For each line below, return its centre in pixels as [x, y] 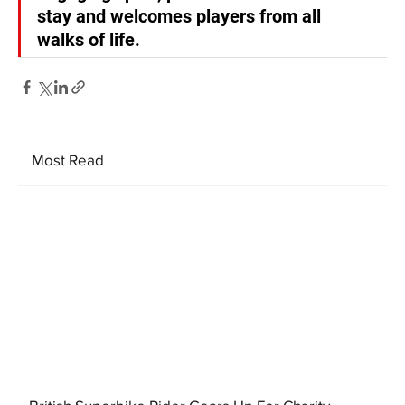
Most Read [68, 160]
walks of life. [89, 39]
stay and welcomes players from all [181, 16]
